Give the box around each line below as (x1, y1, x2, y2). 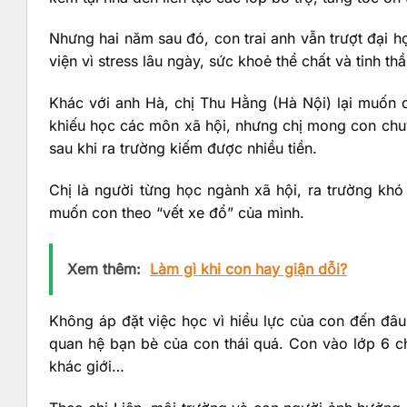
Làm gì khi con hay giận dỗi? (150, 259, 347, 278)
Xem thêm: (67, 259, 141, 278)
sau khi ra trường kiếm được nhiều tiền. (49, 139, 317, 158)
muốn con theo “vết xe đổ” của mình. (49, 203, 304, 223)
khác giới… (49, 356, 124, 375)
